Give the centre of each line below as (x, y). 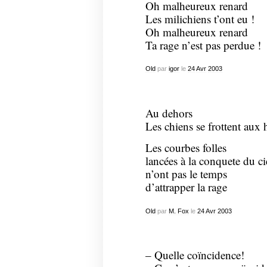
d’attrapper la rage (186, 187)
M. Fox (178, 211)
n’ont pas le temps (186, 174)
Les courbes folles (186, 148)
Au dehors (169, 113)
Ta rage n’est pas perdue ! (203, 45)
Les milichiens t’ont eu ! (200, 18)
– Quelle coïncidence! (195, 255)
